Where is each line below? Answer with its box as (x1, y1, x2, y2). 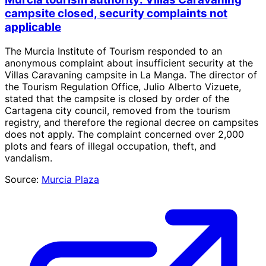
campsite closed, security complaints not (5, 7, 227, 21)
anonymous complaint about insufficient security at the (5, 56, 253, 69)
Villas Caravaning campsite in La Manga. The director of (5, 68, 257, 81)
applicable (5, 20, 61, 34)
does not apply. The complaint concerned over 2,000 (5, 128, 244, 140)
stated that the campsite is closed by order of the (5, 92, 229, 104)
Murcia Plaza (42, 173, 99, 185)
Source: (5, 173, 39, 185)
